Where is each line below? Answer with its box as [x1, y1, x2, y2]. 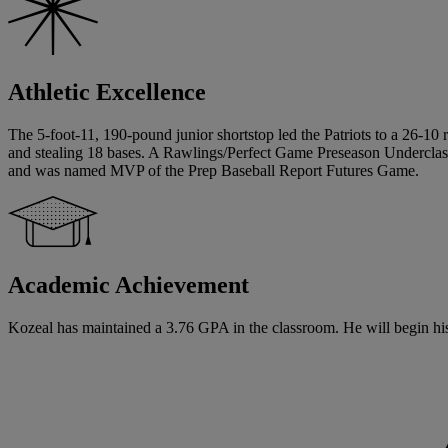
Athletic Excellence [8, 79, 206, 106]
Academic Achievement [8, 272, 249, 299]
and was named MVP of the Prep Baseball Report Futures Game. [8, 162, 419, 180]
